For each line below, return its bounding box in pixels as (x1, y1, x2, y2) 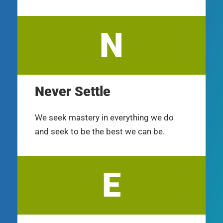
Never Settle (35, 83, 111, 100)
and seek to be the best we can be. (35, 126, 165, 136)
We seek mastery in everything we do (35, 112, 174, 122)
